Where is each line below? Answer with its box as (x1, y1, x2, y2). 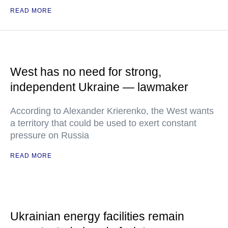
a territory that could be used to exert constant (10, 118, 196, 128)
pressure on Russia (10, 130, 89, 140)
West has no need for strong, (10, 65, 161, 78)
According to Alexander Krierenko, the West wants (10, 106, 214, 116)
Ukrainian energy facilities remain (10, 210, 184, 223)
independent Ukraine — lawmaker (10, 80, 188, 94)
